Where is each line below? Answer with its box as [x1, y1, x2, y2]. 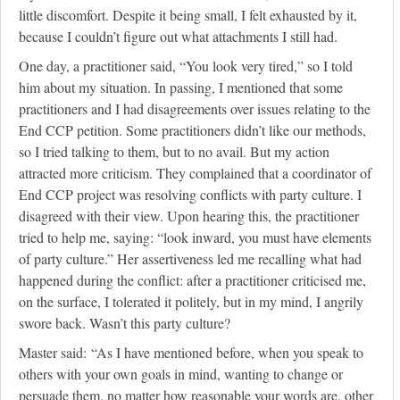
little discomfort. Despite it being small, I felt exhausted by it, [19, 5, 357, 25]
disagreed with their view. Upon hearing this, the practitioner [19, 206, 359, 226]
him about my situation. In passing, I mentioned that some [19, 78, 343, 97]
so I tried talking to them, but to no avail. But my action [19, 142, 329, 162]
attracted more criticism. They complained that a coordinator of [19, 163, 371, 183]
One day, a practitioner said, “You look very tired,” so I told [19, 56, 353, 76]
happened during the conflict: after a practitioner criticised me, [19, 271, 366, 290]
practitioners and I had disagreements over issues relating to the [19, 99, 371, 119]
